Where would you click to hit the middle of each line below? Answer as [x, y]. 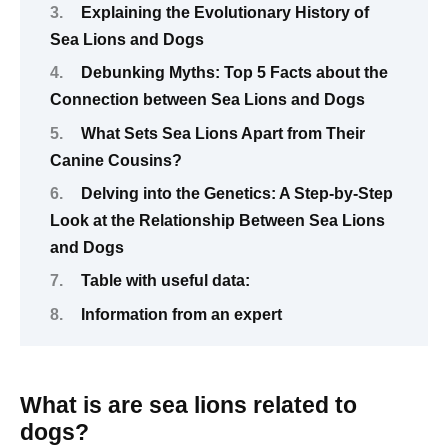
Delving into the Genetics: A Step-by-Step [236, 193]
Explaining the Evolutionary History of [224, 12]
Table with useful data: [165, 281]
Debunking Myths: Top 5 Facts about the [234, 73]
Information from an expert [181, 314]
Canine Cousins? [116, 160]
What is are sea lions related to [188, 404]
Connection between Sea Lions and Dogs [207, 100]
